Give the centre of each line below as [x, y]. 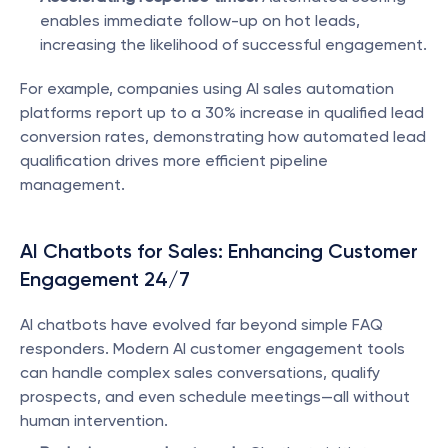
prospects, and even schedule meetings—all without [215, 396]
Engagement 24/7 [105, 279]
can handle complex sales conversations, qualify [200, 372]
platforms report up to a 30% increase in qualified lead [222, 112]
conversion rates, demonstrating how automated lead [223, 136]
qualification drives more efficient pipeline [174, 160]
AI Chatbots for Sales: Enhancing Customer [219, 251]
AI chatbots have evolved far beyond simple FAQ [201, 324]
